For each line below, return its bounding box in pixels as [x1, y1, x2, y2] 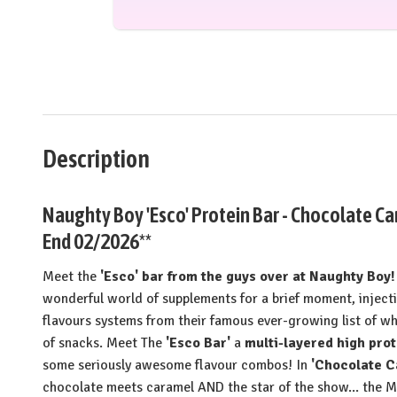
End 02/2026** [43, 229, 152, 253]
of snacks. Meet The [43, 333, 162, 352]
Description [43, 144, 150, 173]
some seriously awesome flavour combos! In [43, 355, 307, 374]
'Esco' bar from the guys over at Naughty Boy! [100, 267, 395, 285]
